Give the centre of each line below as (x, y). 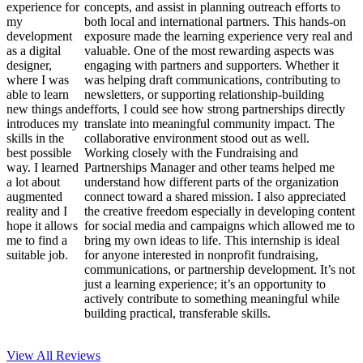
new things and (45, 109)
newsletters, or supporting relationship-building (204, 94)
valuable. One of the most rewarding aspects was (209, 50)
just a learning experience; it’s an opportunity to (205, 284)
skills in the (35, 138)
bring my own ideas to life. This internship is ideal (212, 240)
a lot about (33, 181)
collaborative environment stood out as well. (197, 138)
